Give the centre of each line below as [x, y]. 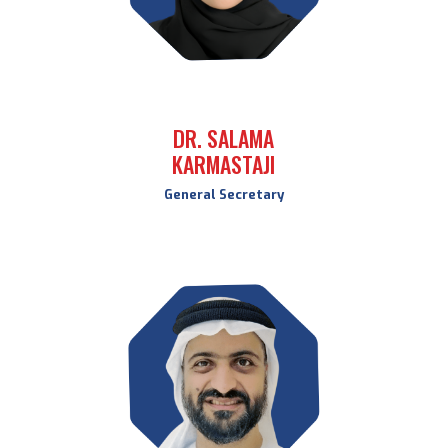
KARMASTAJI [224, 164]
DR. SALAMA [224, 138]
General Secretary [223, 194]
